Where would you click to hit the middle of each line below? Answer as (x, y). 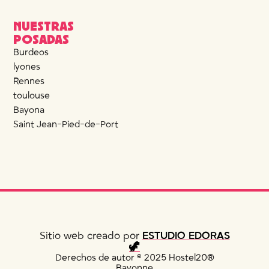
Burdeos (31, 53)
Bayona (29, 110)
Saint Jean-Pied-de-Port (66, 125)
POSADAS (41, 39)
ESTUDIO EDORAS (186, 236)
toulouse (32, 96)
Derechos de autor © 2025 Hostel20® (134, 258)
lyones (27, 67)
